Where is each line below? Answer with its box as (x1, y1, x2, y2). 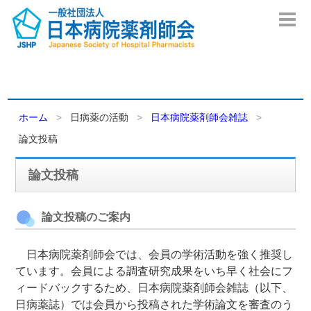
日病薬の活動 (70, 112, 129, 123)
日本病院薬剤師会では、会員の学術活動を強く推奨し (15, 249, 294, 260)
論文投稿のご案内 (42, 211, 131, 223)
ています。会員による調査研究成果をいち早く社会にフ (15, 265, 294, 277)
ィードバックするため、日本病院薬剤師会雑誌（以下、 (15, 282, 294, 294)
